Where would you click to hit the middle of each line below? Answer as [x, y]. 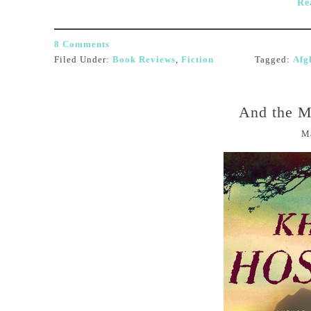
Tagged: [274, 59]
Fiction [197, 59]
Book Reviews [144, 59]
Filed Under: [83, 59]
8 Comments [82, 44]
